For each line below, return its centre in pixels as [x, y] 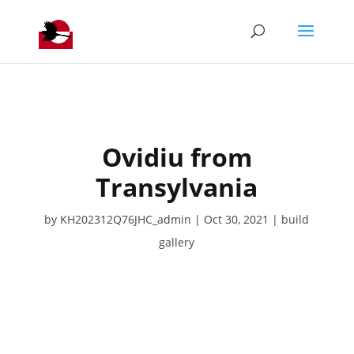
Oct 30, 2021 [237, 219]
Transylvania [177, 187]
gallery [177, 242]
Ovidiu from [177, 157]
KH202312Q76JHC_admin [126, 219]
